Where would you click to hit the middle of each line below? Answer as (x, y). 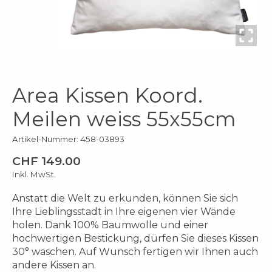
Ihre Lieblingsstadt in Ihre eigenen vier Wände (124, 212)
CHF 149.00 (46, 161)
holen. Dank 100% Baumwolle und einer (110, 225)
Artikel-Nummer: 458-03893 (68, 139)
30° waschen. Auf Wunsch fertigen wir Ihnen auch (135, 252)
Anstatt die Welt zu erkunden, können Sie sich (125, 199)
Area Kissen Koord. (107, 96)
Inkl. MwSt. (34, 175)
